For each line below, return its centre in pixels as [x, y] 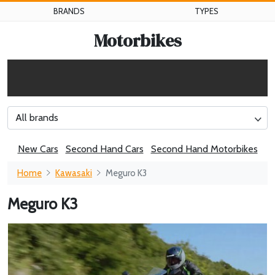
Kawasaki [74, 173]
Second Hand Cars [104, 149]
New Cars [38, 149]
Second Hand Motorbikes [204, 149]
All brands [37, 118]
